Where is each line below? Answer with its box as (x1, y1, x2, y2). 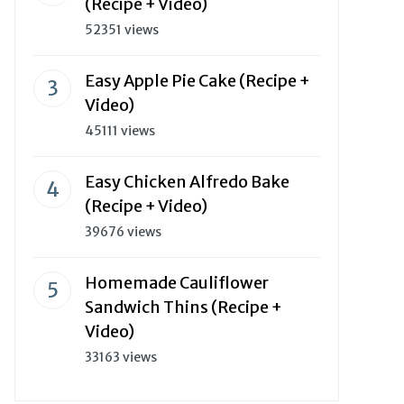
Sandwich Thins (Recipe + (85, 297, 282, 317)
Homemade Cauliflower (85, 272, 269, 293)
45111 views (85, 123, 155, 139)
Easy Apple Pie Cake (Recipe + (85, 70, 310, 91)
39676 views (85, 224, 161, 240)
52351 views (85, 22, 159, 38)
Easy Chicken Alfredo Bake (85, 171, 289, 192)
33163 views (85, 349, 157, 365)
